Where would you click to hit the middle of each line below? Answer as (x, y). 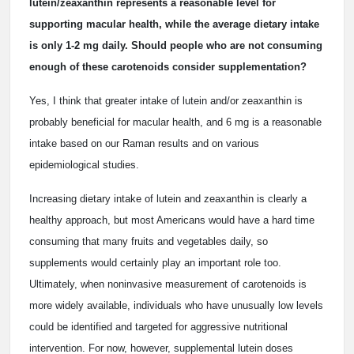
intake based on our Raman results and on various (144, 143)
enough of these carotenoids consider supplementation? (168, 67)
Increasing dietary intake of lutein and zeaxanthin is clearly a (168, 199)
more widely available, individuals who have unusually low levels (176, 305)
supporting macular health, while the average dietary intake (174, 24)
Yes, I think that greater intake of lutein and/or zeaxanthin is (166, 101)
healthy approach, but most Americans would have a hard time (172, 220)
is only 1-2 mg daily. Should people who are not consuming (176, 45)
